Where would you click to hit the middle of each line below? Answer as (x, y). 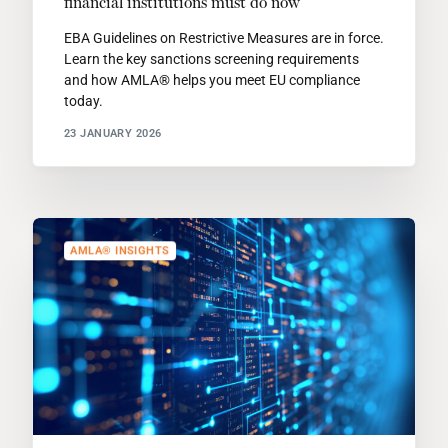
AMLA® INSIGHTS (120, 251)
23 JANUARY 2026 (112, 134)
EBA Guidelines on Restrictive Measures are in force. (223, 37)
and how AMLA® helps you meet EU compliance (211, 79)
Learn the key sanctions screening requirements (211, 58)
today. (83, 100)
